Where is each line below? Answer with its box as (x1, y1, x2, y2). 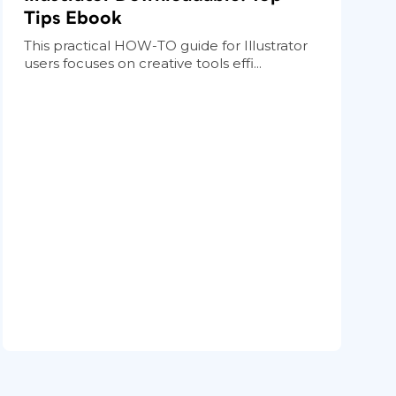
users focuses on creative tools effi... (24, 54, 263, 72)
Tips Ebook (24, 8, 123, 27)
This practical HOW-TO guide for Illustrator (24, 36, 308, 54)
